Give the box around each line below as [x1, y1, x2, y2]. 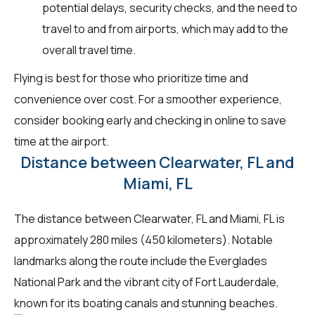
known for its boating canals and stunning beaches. [14, 295, 278, 311]
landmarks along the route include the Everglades [14, 252, 267, 269]
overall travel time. [42, 41, 136, 58]
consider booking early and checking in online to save [14, 112, 286, 128]
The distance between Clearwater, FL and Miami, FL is [14, 210, 285, 226]
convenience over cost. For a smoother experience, [14, 91, 282, 107]
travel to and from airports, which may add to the [42, 20, 288, 37]
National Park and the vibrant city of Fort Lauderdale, [14, 274, 279, 290]
